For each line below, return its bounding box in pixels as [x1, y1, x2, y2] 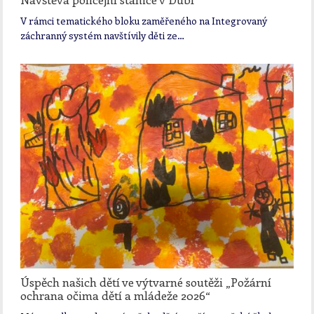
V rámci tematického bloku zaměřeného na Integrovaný [20, 14, 268, 28]
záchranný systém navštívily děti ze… [20, 29, 185, 43]
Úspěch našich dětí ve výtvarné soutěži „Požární [20, 274, 272, 290]
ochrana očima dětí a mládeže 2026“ [20, 287, 211, 303]
